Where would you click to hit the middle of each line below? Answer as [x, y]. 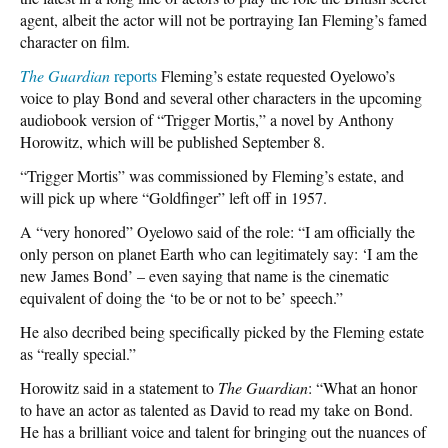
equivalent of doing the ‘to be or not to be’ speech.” [181, 297]
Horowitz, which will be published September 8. [172, 141]
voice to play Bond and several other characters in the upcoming [221, 97]
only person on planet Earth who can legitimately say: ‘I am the [219, 253]
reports [133, 75]
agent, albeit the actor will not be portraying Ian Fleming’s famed [223, 19]
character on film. [75, 41]
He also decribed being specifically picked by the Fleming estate [222, 331]
